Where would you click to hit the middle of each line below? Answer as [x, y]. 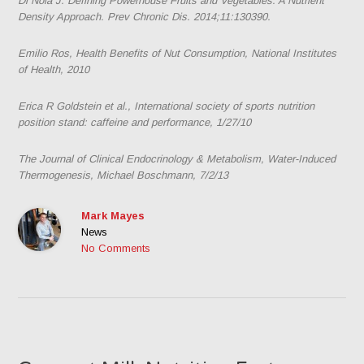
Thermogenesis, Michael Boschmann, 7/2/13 [123, 175]
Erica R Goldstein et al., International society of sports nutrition [167, 106]
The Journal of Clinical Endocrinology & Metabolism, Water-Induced [177, 158]
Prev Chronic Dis [147, 16]
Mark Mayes [113, 215]
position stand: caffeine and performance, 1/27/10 [135, 122]
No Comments [116, 248]
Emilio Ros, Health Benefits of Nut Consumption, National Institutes [178, 53]
